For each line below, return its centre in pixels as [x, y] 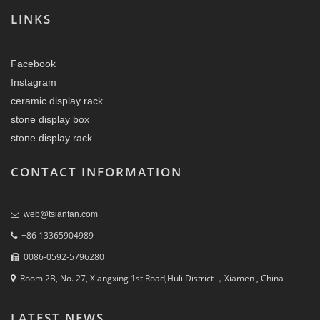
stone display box [50, 119]
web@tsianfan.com [61, 214]
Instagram [34, 82]
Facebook [33, 63]
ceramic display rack [57, 100]
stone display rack [51, 137]
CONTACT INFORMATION [96, 171]
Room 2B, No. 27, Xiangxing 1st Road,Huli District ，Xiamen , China [150, 278]
